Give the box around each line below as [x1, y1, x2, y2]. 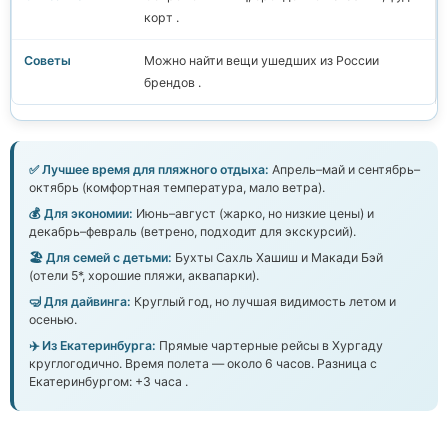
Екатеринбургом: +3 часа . [29, 374, 188, 390]
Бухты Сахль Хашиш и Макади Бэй [172, 250, 383, 266]
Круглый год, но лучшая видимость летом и [131, 294, 396, 310]
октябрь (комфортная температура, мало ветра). [29, 180, 325, 196]
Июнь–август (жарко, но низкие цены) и [133, 206, 374, 222]
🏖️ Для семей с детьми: [29, 250, 172, 266]
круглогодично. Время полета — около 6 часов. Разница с [29, 356, 377, 372]
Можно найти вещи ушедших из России [144, 53, 379, 69]
